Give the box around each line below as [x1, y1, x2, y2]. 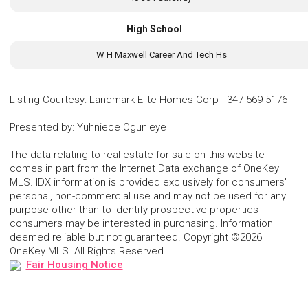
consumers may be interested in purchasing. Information [10, 217, 273, 230]
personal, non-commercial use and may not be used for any [10, 190, 286, 203]
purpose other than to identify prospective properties [10, 203, 258, 217]
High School [126, 23, 182, 34]
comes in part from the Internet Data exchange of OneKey [10, 162, 279, 175]
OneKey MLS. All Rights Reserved [10, 245, 164, 258]
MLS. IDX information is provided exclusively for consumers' [10, 176, 287, 189]
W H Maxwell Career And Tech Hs [96, 49, 228, 60]
